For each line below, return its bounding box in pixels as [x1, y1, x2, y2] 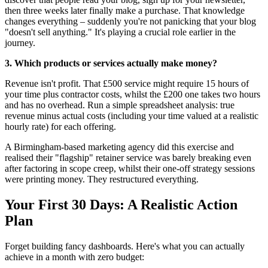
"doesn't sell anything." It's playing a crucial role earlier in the [5, 27, 236, 38]
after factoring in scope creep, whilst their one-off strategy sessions [5, 163, 255, 174]
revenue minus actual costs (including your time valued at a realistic [5, 111, 258, 121]
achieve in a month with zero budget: [5, 252, 144, 263]
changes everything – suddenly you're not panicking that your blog [5, 16, 256, 27]
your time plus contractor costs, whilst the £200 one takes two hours [5, 89, 260, 100]
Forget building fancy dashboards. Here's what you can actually [5, 241, 245, 252]
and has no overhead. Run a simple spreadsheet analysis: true [5, 100, 234, 111]
